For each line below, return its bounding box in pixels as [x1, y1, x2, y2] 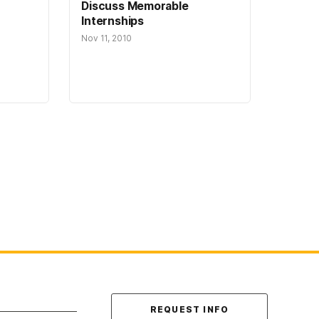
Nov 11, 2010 [81, 33, 132, 44]
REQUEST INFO [150, 303, 229, 315]
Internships [81, 14, 144, 28]
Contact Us [111, 296, 192, 313]
